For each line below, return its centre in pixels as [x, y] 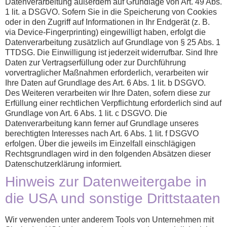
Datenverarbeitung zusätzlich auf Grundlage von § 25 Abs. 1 [113, 43]
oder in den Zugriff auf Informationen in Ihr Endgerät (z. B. [107, 22]
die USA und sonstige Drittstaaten [113, 199]
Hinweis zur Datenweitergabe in [106, 182]
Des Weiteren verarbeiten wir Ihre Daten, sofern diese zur [108, 93]
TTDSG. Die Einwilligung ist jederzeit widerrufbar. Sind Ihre [111, 53]
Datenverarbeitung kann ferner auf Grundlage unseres [102, 124]
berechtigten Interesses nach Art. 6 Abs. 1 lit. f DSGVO [102, 134]
